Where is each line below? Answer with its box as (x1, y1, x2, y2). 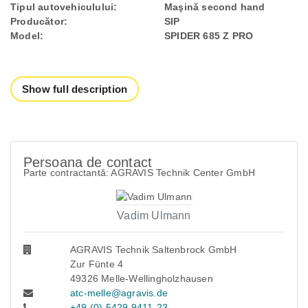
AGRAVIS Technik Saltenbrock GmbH (70, 244, 237, 256)
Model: (10, 30, 44, 41)
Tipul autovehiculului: (10, 1, 118, 12)
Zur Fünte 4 (70, 258, 124, 270)
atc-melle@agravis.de (70, 287, 168, 299)
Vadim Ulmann (117, 210, 191, 222)
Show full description (22, 83, 128, 95)
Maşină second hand (164, 1, 265, 12)
